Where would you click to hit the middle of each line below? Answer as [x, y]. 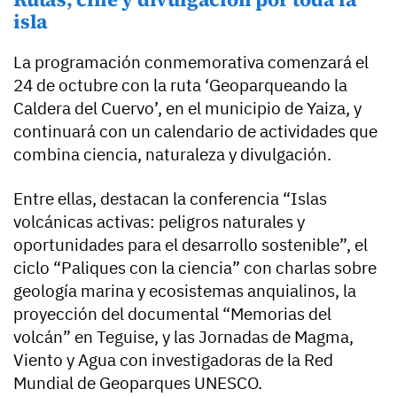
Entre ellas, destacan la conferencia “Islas [170, 199]
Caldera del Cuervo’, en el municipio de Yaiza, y [187, 109]
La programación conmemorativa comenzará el [191, 62]
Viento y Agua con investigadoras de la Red [173, 360]
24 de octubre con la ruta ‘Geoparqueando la [180, 86]
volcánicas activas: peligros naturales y [159, 222]
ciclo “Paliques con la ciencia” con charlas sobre [195, 268]
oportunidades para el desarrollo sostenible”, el [191, 245]
